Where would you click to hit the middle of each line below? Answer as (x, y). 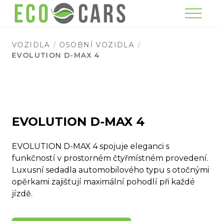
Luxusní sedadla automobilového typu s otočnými (110, 170)
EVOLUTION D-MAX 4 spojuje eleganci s (91, 146)
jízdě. (22, 194)
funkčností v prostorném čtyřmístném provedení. (110, 158)
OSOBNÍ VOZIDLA (97, 45)
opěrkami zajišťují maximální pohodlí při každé (103, 182)
